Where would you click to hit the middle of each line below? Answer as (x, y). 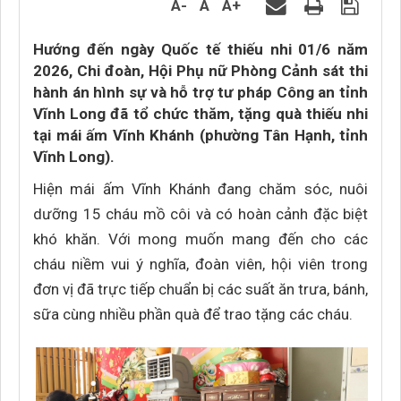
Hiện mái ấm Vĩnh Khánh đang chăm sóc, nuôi (200, 189)
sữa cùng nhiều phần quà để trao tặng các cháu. (193, 314)
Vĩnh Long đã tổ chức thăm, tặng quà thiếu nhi (200, 114)
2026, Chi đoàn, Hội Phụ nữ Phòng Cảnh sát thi (200, 71)
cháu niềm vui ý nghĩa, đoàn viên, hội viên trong (200, 264)
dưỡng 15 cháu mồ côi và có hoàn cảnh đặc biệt (200, 214)
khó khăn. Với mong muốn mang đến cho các (200, 239)
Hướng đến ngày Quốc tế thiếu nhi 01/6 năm (200, 49)
